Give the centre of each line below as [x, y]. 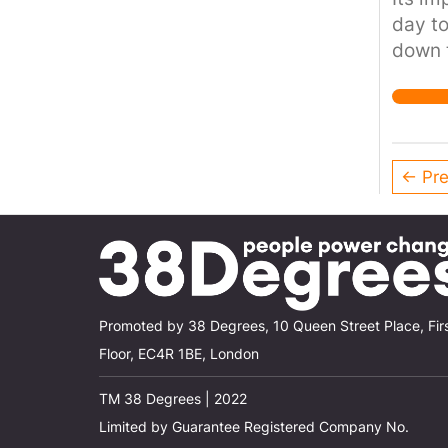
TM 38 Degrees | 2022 [173, 399]
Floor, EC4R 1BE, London [179, 354]
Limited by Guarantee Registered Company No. [254, 427]
